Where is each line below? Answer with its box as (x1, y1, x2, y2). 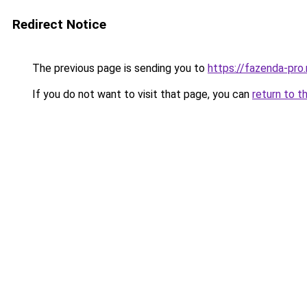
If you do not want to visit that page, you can (29, 88, 252, 101)
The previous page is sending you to (29, 62, 208, 75)
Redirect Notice (12, 16, 106, 32)
